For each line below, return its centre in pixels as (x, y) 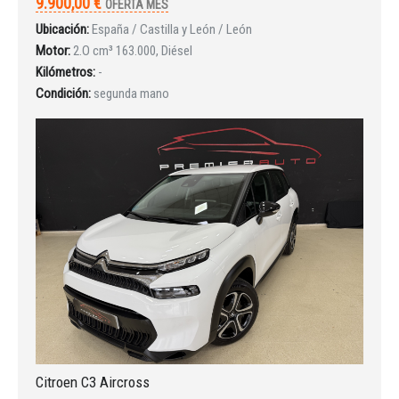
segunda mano (131, 93)
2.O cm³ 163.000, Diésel (133, 50)
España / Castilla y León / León (172, 29)
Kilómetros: (65, 72)
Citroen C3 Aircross (93, 382)
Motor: (53, 50)
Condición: (63, 93)
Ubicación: (62, 29)
